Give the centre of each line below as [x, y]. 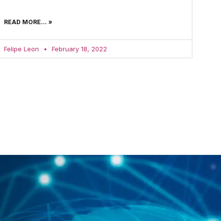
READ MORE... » [28, 22]
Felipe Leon [22, 49]
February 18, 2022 [78, 49]
